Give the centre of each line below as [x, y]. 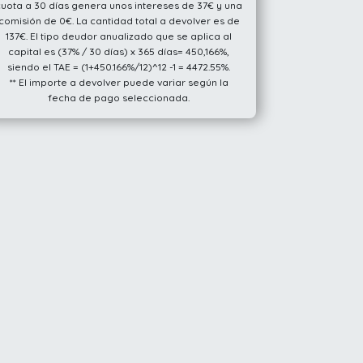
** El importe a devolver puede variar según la [119, 82]
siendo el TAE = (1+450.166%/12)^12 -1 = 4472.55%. [119, 66]
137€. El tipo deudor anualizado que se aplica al [119, 36]
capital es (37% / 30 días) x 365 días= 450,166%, [119, 51]
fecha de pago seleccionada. [119, 97]
